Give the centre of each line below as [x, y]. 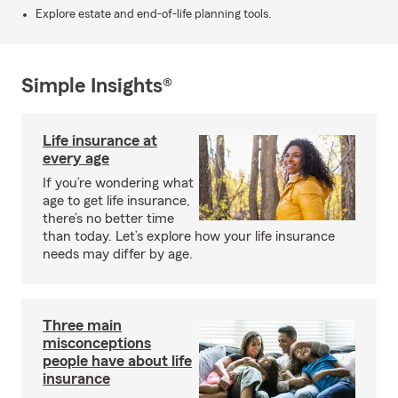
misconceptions [97, 343]
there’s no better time [108, 219]
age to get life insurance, [116, 201]
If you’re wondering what [118, 183]
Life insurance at [100, 140]
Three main [82, 325]
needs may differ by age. [118, 254]
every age [76, 158]
